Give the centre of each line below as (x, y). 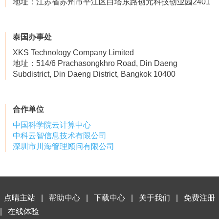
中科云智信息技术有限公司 (60, 136)
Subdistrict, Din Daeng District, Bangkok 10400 (94, 74)
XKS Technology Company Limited (73, 53)
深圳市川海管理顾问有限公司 (64, 147)
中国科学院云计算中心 (52, 125)
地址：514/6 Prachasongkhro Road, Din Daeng (95, 64)
